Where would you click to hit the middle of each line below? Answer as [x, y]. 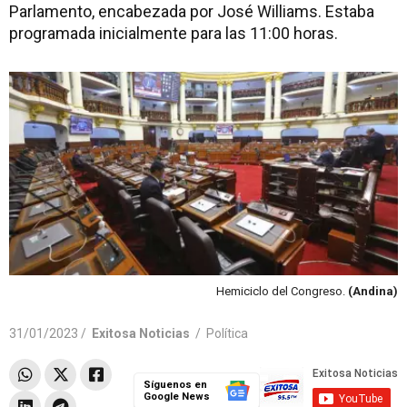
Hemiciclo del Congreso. [282, 291]
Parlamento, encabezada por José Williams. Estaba [192, 11]
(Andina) [373, 291]
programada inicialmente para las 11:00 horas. [174, 33]
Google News [176, 396]
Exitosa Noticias [141, 333]
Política [227, 333]
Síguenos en [175, 384]
